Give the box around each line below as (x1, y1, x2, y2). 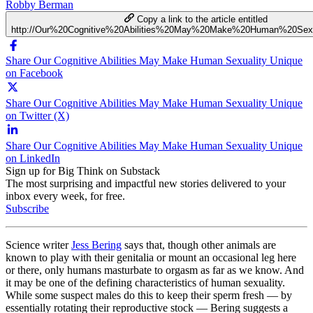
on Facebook (6, 66, 63, 79)
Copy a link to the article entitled (136, 13, 268, 24)
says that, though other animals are (122, 238, 276, 251)
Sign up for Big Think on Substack (6, 164, 160, 177)
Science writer (6, 238, 71, 251)
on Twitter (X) (6, 109, 69, 122)
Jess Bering (71, 238, 122, 251)
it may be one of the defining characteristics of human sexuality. (6, 276, 285, 289)
